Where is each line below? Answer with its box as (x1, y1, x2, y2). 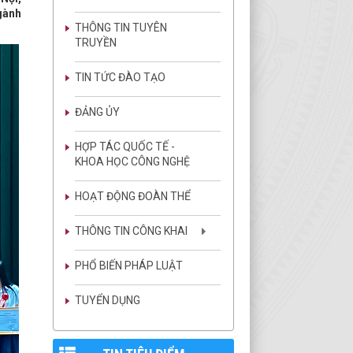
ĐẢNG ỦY (75, 106, 120, 118)
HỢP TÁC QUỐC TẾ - (75, 140, 175, 153)
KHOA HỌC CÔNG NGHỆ (75, 155, 190, 168)
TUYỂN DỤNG (75, 294, 140, 307)
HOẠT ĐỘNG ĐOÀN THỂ (75, 190, 191, 203)
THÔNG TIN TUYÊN (75, 21, 167, 34)
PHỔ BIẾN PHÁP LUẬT (75, 259, 183, 272)
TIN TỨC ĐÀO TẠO (75, 71, 165, 84)
